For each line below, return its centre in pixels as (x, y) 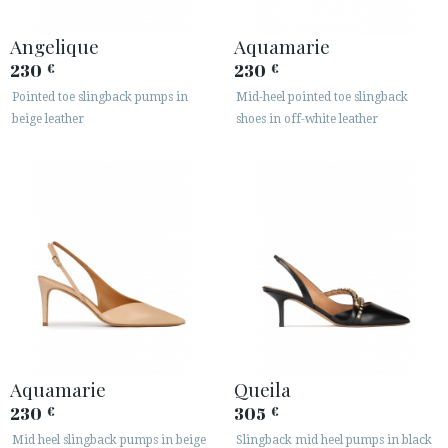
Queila (262, 389)
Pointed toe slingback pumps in (100, 96)
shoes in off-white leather (307, 118)
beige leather (48, 118)
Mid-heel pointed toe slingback (322, 96)
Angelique (54, 45)
